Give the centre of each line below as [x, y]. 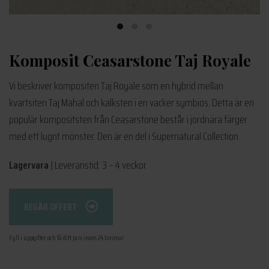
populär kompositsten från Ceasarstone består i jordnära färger [128, 119]
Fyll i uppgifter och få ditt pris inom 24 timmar [67, 238]
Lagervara [30, 165]
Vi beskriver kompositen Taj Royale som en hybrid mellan [116, 86]
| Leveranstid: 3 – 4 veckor [98, 165]
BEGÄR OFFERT [50, 207]
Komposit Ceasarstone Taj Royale [130, 60]
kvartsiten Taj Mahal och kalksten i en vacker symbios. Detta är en [131, 102]
